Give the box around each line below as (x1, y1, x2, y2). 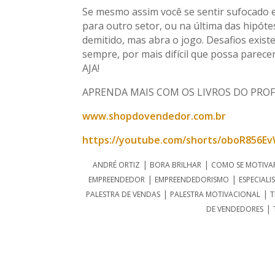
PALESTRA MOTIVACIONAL (169, 188, 260, 199)
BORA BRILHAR (150, 159, 202, 170)
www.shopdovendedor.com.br (82, 109, 227, 123)
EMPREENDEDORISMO (155, 174, 230, 185)
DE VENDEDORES (206, 203, 263, 214)
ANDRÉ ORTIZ (93, 159, 141, 170)
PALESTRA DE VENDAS (85, 188, 160, 199)
